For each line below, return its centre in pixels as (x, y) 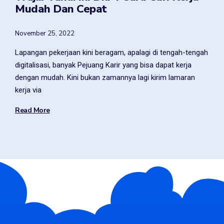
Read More (32, 110)
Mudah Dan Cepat (61, 9)
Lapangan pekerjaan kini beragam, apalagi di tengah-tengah (111, 52)
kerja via (28, 90)
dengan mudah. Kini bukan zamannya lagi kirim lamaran (105, 77)
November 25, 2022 (45, 33)
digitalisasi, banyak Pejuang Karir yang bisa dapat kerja (103, 65)
